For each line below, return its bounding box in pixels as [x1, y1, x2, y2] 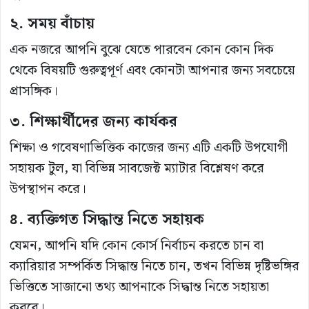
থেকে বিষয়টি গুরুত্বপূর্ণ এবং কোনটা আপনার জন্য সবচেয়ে [10, 60, 295, 82]
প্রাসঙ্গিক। [10, 81, 58, 103]
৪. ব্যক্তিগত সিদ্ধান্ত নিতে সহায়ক [10, 208, 204, 232]
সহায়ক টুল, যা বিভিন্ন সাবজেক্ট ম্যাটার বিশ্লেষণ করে [10, 158, 264, 180]
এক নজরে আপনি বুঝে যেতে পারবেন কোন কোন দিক [10, 39, 274, 61]
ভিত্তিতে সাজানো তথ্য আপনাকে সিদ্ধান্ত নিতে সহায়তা [10, 277, 269, 299]
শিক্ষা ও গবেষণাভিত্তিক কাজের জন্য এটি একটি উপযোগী [10, 137, 288, 159]
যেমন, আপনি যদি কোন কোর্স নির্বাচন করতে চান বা [10, 235, 263, 257]
